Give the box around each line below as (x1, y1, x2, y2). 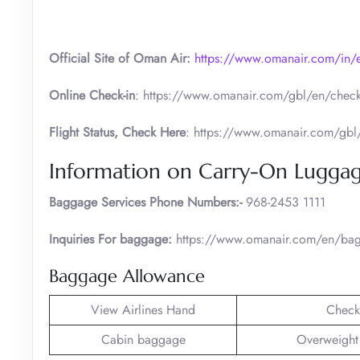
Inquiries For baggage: (49, 229, 172, 248)
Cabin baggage (100, 329, 186, 349)
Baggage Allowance (49, 264, 205, 287)
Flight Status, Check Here (49, 122, 186, 141)
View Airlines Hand (91, 300, 195, 319)
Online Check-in (49, 85, 135, 104)
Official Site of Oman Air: (49, 48, 190, 67)
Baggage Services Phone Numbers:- (49, 192, 242, 211)
